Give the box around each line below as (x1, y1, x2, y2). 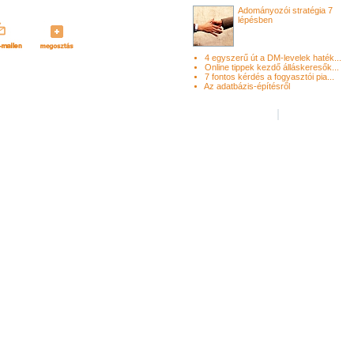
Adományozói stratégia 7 (238, 6, 333, 15)
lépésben (238, 15, 273, 24)
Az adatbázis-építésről (204, 81, 290, 91)
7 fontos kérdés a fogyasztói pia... (205, 72, 334, 81)
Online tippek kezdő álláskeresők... (205, 62, 339, 72)
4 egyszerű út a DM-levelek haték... (205, 53, 341, 62)
